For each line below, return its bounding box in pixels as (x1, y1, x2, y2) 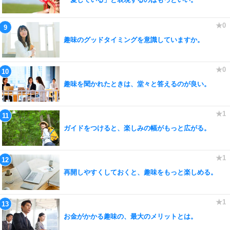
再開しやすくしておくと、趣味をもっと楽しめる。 (64, 168, 217, 176)
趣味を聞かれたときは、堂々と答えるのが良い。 (64, 80, 210, 88)
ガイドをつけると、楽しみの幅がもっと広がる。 (64, 124, 210, 132)
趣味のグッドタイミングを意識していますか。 (64, 35, 204, 44)
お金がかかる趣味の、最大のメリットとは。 (64, 212, 197, 220)
